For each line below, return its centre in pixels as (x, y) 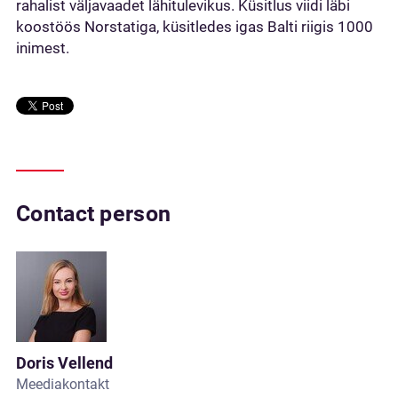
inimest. (43, 48)
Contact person (94, 214)
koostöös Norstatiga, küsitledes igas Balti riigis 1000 (195, 27)
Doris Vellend (64, 363)
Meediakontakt (63, 384)
